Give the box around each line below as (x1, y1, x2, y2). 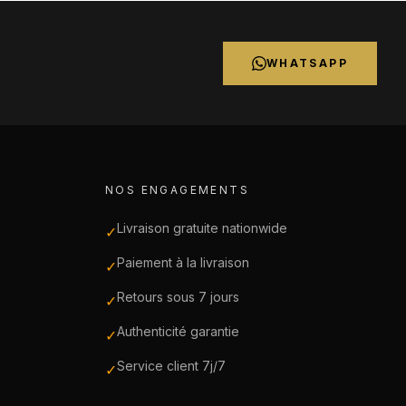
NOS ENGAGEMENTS (105, 183, 249, 197)
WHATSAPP (266, 56, 348, 70)
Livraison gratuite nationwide (117, 220, 287, 236)
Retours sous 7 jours (117, 289, 239, 304)
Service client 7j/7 (117, 358, 226, 373)
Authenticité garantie (117, 324, 239, 339)
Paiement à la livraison (117, 255, 249, 270)
